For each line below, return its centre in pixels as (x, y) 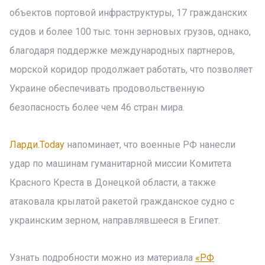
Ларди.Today (37, 145)
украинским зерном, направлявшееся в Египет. (115, 220)
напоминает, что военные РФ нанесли (150, 145)
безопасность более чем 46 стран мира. (97, 107)
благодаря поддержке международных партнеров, (122, 51)
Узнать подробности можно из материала (102, 258)
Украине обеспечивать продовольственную (107, 88)
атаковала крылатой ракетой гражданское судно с (122, 201)
